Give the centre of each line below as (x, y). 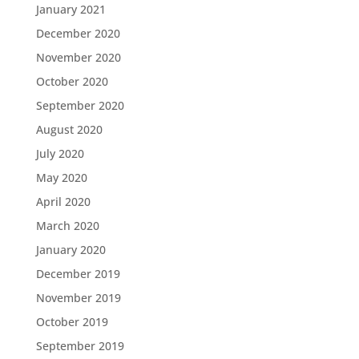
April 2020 (63, 202)
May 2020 (61, 177)
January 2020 (71, 250)
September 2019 (80, 346)
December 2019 (78, 274)
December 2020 (78, 33)
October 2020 (72, 81)
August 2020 (69, 129)
